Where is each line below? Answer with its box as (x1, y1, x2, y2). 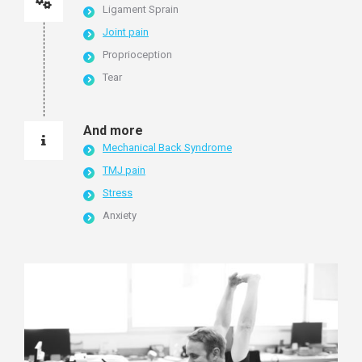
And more (83, 122, 143, 138)
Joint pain (103, 25, 149, 38)
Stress (103, 186, 133, 199)
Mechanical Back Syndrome (103, 141, 232, 154)
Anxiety (103, 208, 137, 221)
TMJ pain (103, 163, 145, 176)
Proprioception (103, 48, 172, 61)
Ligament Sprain (103, 2, 179, 15)
